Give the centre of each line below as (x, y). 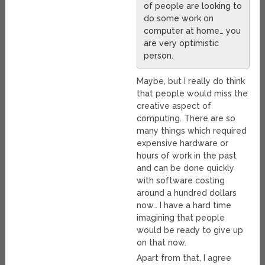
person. (159, 56)
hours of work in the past (187, 156)
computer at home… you (193, 31)
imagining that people (181, 218)
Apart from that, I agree (184, 258)
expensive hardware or (183, 143)
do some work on (179, 19)
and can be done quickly (186, 168)
